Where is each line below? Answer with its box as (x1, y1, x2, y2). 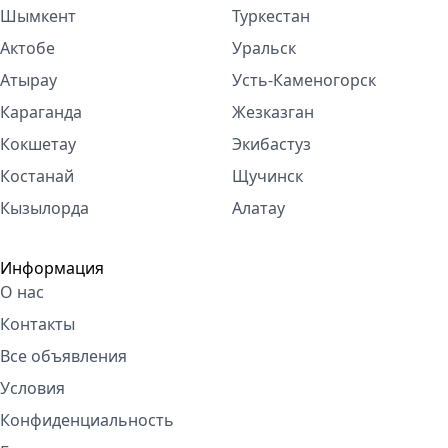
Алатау (232, 197, 285, 219)
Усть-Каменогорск (232, 69, 376, 91)
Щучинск (232, 165, 303, 187)
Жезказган (232, 101, 314, 123)
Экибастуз (232, 133, 311, 155)
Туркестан (232, 5, 310, 27)
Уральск (232, 37, 296, 59)
